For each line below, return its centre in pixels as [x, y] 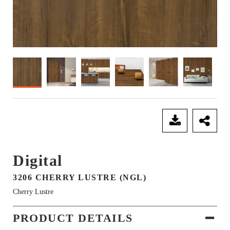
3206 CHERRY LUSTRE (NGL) [80, 178]
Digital [38, 161]
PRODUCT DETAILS [73, 218]
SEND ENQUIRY [85, 121]
